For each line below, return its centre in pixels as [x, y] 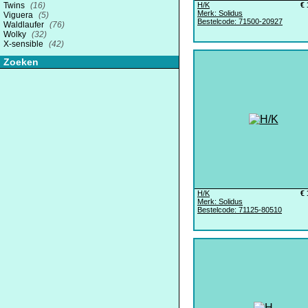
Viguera [19, 15]
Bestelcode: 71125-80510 [240, 210]
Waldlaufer [25, 25]
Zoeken [21, 62]
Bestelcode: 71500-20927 [240, 21]
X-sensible [24, 44]
